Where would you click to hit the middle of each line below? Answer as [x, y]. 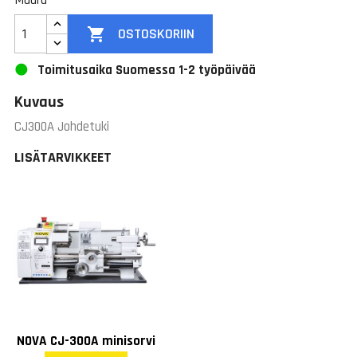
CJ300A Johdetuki [62, 127]
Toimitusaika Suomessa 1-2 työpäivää [145, 70]
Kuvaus [39, 102]
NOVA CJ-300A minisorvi [86, 341]
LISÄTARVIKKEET [63, 158]
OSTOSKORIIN [156, 34]
